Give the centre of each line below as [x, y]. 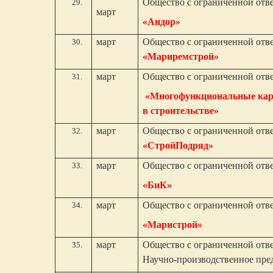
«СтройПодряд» [178, 145]
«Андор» [162, 22]
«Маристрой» [173, 225]
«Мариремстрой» [181, 56]
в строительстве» [181, 111]
